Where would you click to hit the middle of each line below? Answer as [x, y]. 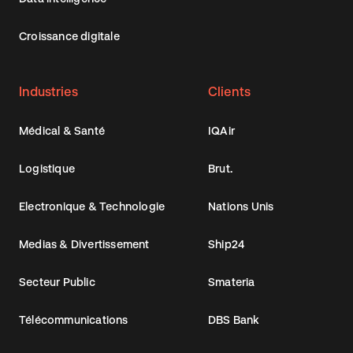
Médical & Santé [62, 131]
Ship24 [227, 244]
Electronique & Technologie [92, 206]
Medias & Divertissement [84, 244]
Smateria [232, 282]
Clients [229, 91]
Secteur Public [57, 282]
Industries [48, 91]
